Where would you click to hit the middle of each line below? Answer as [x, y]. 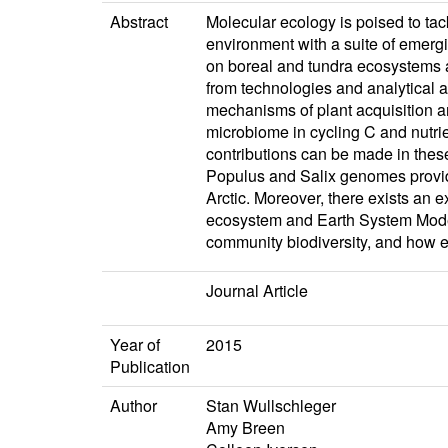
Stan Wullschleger [271, 406]
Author [133, 406]
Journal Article [257, 291]
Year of [135, 345]
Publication [150, 367]
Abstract [139, 22]
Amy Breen [245, 428]
